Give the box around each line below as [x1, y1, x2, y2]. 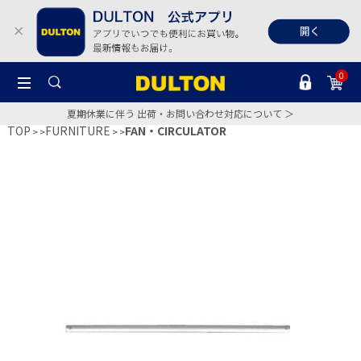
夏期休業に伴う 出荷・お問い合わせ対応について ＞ [67, 106, 294, 120]
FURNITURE [45, 122, 110, 139]
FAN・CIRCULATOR [125, 122, 226, 139]
